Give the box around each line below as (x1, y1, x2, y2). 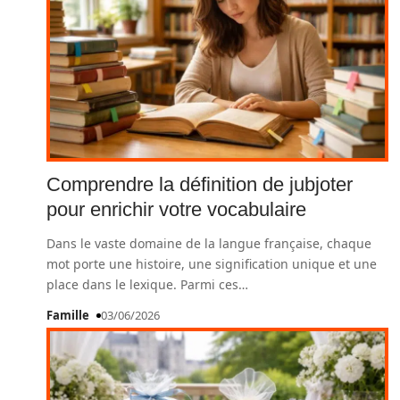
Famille (46, 307, 89, 323)
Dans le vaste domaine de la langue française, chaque (46, 235, 371, 252)
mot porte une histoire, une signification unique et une (46, 255, 377, 272)
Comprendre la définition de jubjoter (46, 173, 353, 196)
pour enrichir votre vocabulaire (46, 198, 306, 221)
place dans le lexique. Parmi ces (46, 276, 238, 293)
